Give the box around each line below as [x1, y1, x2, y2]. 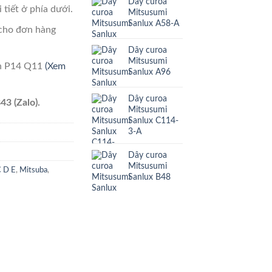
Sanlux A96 [128, 67, 171, 76]
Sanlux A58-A [128, 18, 179, 28]
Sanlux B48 [128, 172, 171, 182]
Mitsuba [19, 166, 47, 174]
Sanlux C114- [128, 115, 178, 125]
